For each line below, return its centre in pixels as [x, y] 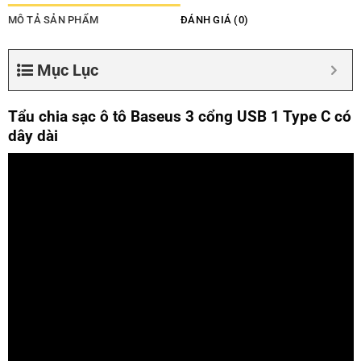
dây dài [33, 135]
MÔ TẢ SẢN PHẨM [53, 19]
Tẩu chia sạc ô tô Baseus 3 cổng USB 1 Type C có [179, 116]
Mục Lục [67, 70]
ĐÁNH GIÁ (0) [215, 19]
